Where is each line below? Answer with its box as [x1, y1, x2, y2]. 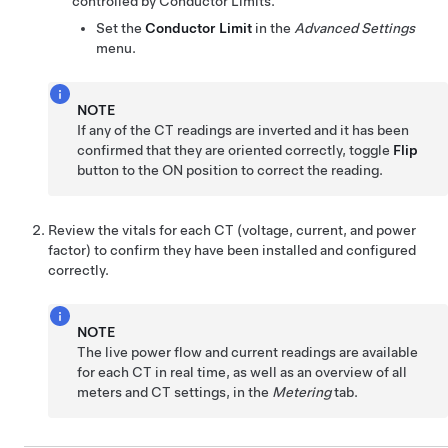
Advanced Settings [294, 20, 415, 37]
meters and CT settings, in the [77, 384, 273, 401]
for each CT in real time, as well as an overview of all [77, 364, 408, 381]
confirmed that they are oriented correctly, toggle [77, 142, 394, 159]
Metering [272, 384, 332, 401]
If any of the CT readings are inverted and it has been [77, 122, 410, 139]
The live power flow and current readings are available [77, 344, 419, 361]
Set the [96, 20, 145, 37]
